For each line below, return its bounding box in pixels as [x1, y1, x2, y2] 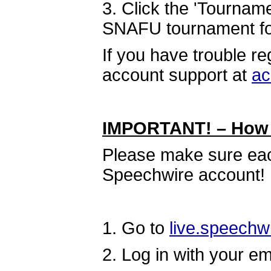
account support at [102, 65, 252, 85]
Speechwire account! [102, 165, 265, 184]
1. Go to [102, 218, 169, 238]
